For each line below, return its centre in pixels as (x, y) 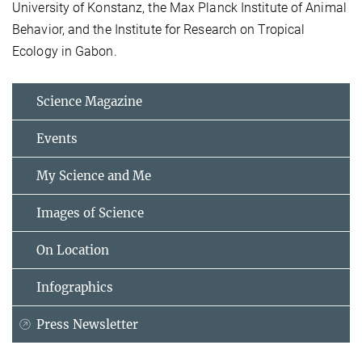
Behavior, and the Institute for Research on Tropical (159, 30)
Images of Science (90, 213)
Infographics (75, 288)
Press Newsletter (87, 325)
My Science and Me (94, 176)
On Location (73, 250)
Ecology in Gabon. (65, 52)
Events (57, 139)
